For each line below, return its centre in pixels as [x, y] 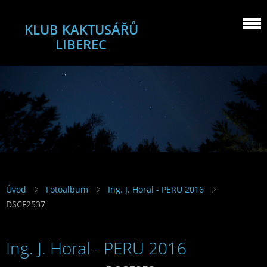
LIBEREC [81, 44]
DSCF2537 [26, 204]
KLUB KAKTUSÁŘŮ [81, 30]
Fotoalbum [67, 190]
